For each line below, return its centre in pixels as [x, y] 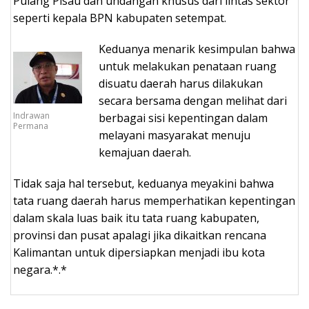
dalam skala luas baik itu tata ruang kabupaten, [136, 218]
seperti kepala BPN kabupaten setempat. [120, 18]
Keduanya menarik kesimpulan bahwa [197, 49]
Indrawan [31, 115]
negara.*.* [40, 270]
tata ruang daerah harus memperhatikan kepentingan [154, 201]
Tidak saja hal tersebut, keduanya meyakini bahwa [143, 184]
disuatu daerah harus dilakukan [181, 84]
